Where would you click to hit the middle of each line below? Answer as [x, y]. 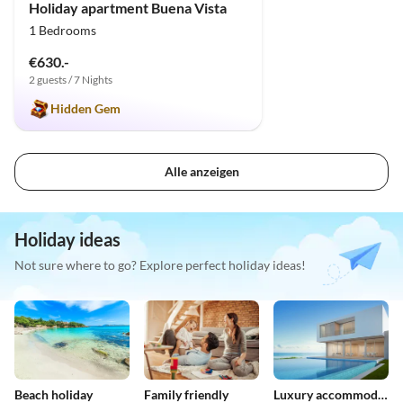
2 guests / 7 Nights [71, 79]
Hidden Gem [85, 108]
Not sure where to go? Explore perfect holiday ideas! [160, 265]
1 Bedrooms [63, 30]
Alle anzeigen [201, 172]
